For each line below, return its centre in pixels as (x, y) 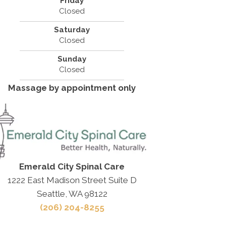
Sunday (72, 59)
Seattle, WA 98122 (72, 193)
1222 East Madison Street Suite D (72, 180)
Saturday (72, 30)
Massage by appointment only (72, 88)
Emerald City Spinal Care (72, 166)
